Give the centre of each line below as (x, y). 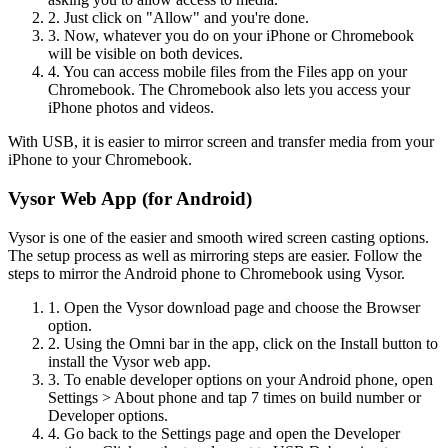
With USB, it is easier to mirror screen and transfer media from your (221, 142)
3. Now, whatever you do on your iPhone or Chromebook (231, 36)
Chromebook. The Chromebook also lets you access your (229, 90)
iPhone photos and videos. (131, 108)
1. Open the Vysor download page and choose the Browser (234, 307)
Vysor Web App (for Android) (130, 198)
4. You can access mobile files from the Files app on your (227, 72)
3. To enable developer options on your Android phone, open (240, 379)
